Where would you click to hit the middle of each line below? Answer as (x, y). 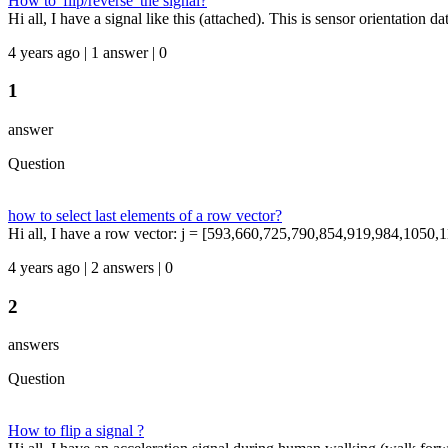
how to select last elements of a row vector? (145, 215)
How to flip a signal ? (76, 431)
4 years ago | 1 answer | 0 (87, 52)
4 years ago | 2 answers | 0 (90, 267)
